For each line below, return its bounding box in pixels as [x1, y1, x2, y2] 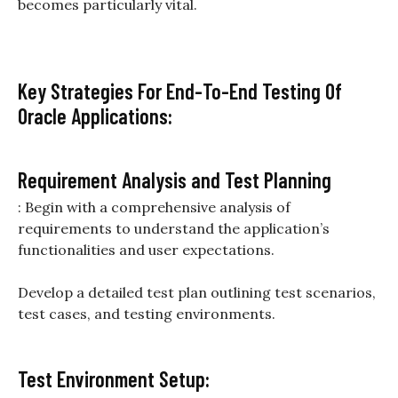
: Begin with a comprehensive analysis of [18, 198, 291, 217]
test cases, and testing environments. [18, 305, 275, 323]
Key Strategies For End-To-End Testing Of [18, 78, 342, 105]
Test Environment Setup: [18, 366, 210, 393]
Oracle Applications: [18, 103, 172, 130]
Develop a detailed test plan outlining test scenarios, [18, 283, 376, 302]
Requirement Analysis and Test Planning [18, 167, 331, 194]
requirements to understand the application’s [18, 219, 330, 238]
